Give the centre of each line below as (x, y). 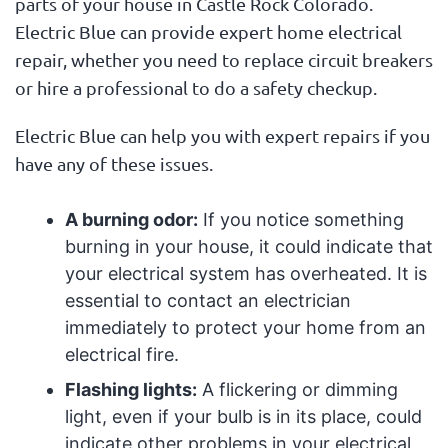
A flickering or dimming (297, 389)
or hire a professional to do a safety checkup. (195, 87)
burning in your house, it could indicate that (248, 246)
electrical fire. (121, 354)
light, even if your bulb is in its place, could (243, 416)
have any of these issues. (113, 163)
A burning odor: (131, 219)
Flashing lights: (130, 389)
